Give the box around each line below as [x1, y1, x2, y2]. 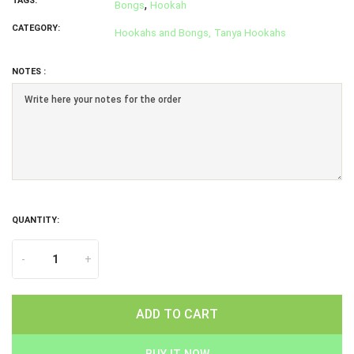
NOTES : [12, 66, 46, 77]
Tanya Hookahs [214, 27, 286, 40]
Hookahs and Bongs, [115, 27, 211, 40]
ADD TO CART [136, 306, 218, 322]
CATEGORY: [12, 23, 60, 34]
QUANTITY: [12, 214, 59, 225]
